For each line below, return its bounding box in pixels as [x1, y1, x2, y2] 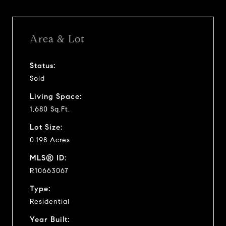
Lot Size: [30, 122, 63, 132]
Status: [30, 61, 55, 70]
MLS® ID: [30, 153, 67, 162]
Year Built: [30, 214, 70, 224]
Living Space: [30, 91, 82, 101]
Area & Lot [30, 32, 85, 45]
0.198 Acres [30, 135, 70, 144]
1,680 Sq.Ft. [30, 104, 70, 114]
